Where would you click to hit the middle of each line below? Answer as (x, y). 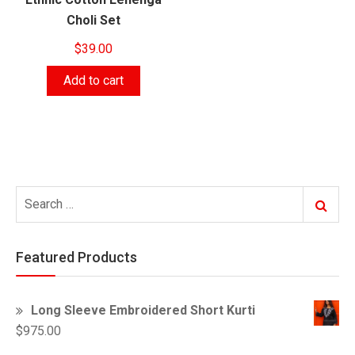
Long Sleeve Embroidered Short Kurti (143, 311)
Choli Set (93, 21)
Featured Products (76, 258)
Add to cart (93, 81)
